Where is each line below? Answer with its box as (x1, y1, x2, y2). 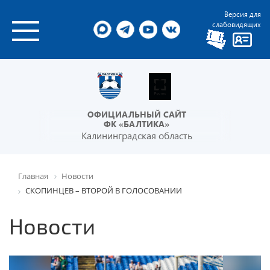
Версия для (224, 9, 261, 19)
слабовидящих (212, 19, 261, 29)
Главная (18, 170, 48, 181)
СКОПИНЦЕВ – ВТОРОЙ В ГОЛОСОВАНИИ (25, 185, 182, 196)
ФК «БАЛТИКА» (104, 118, 169, 130)
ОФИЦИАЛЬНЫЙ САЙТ (87, 108, 186, 120)
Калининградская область (81, 128, 192, 142)
